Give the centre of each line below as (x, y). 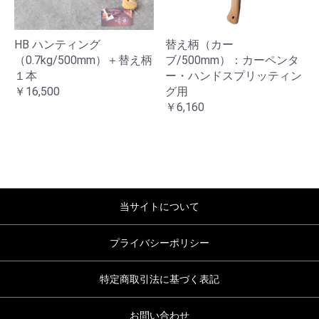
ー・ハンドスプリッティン (234, 76)
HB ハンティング (57, 45)
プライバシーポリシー (159, 243)
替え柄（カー (199, 45)
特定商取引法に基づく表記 (159, 279)
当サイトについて (159, 206)
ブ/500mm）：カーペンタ (232, 60)
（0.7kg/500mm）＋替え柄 (83, 60)
